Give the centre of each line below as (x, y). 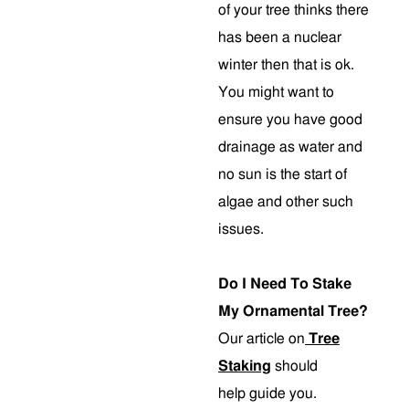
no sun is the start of (283, 174)
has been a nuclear (280, 37)
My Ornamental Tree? (293, 311)
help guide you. (267, 393)
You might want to (276, 92)
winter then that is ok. (286, 65)
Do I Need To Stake (285, 284)
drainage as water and (290, 147)
